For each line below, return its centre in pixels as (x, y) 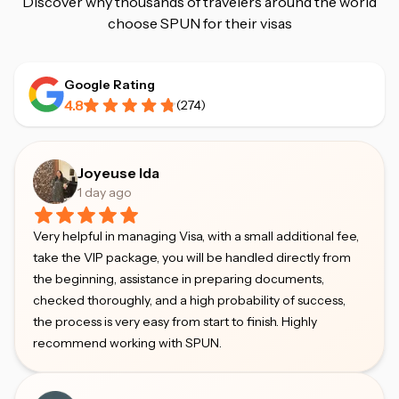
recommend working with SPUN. (127, 343)
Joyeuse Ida (118, 173)
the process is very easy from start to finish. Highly (175, 322)
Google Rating (110, 85)
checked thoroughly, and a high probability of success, (189, 300)
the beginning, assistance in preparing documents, (179, 279)
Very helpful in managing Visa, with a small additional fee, (196, 236)
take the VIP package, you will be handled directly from (192, 257)
